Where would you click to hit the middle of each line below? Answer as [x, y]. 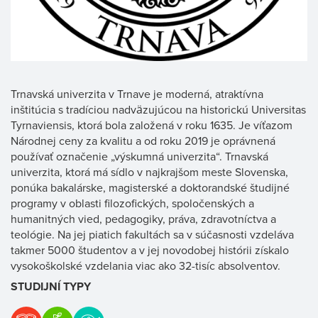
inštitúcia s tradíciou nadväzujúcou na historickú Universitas [158, 109]
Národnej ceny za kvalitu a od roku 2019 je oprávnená [143, 141]
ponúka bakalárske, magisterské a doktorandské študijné [150, 187]
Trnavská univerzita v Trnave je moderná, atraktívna [137, 94]
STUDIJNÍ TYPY [51, 286]
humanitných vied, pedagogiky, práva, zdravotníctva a [143, 219]
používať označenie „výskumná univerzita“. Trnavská [139, 156]
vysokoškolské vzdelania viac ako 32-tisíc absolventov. [146, 265]
